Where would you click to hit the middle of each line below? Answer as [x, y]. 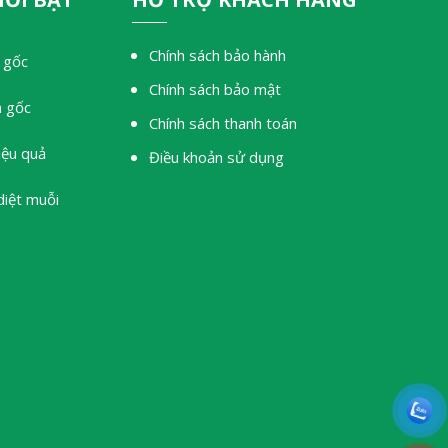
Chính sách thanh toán [223, 122]
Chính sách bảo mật [215, 88]
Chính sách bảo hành [218, 54]
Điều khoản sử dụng [217, 156]
